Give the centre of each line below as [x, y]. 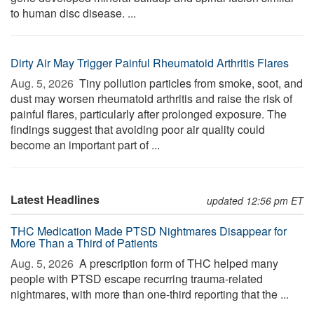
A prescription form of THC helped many [177, 263]
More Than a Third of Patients [84, 243]
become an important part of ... [85, 145]
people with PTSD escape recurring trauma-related [137, 279]
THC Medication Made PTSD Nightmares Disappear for [149, 231]
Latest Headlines [55, 199]
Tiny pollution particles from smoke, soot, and [190, 83]
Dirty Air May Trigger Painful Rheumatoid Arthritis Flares [150, 63]
